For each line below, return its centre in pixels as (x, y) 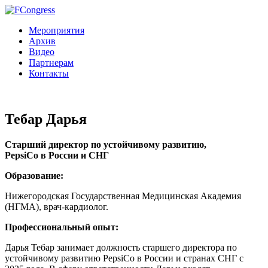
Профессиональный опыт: (62, 227)
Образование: (34, 175)
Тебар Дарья (46, 119)
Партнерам (51, 63)
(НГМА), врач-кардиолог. (57, 206)
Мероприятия (57, 30)
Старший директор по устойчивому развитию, (106, 144)
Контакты (49, 73)
